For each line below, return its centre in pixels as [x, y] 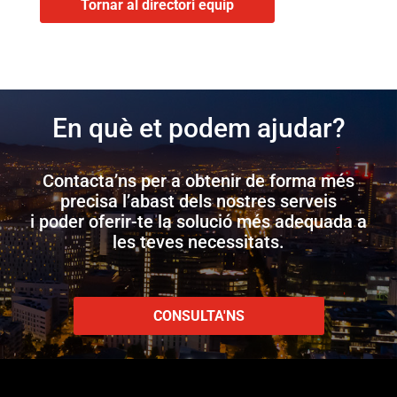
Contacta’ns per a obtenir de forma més [198, 181]
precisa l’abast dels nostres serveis [198, 202]
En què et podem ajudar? [198, 128]
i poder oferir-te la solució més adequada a [198, 222]
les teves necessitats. [198, 242]
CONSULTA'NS [198, 316]
